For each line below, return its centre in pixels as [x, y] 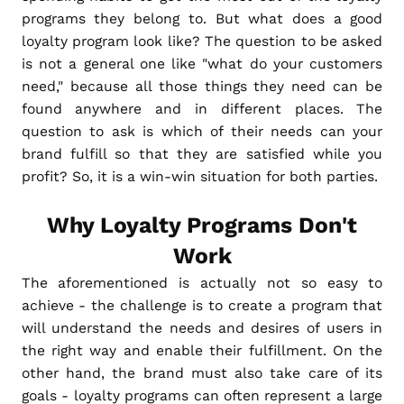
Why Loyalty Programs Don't [202, 225]
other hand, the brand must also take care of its [202, 372]
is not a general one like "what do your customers [202, 63]
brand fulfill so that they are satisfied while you [202, 153]
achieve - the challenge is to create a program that [202, 305]
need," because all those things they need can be [202, 86]
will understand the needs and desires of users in [202, 327]
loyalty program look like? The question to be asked [202, 41]
